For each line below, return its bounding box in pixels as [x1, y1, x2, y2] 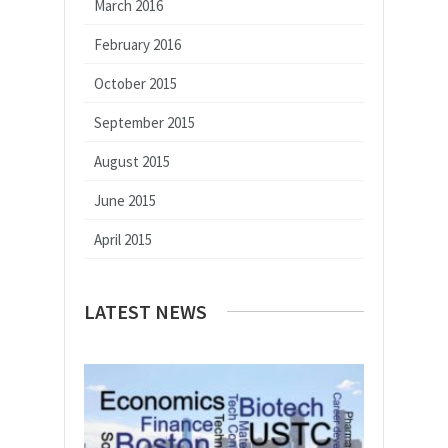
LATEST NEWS [84, 298, 207, 324]
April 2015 [94, 229, 152, 249]
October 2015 [94, 73, 177, 93]
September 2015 [94, 112, 195, 132]
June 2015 [94, 190, 156, 210]
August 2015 [94, 151, 170, 171]
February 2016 [94, 34, 181, 54]
